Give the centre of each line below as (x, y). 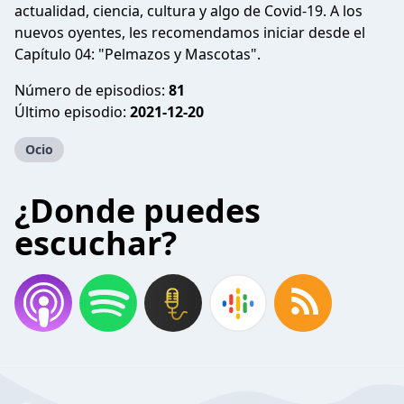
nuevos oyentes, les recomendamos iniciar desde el (190, 32)
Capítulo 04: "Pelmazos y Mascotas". (138, 54)
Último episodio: (72, 112)
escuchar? (96, 243)
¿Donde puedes (138, 211)
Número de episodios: (92, 90)
